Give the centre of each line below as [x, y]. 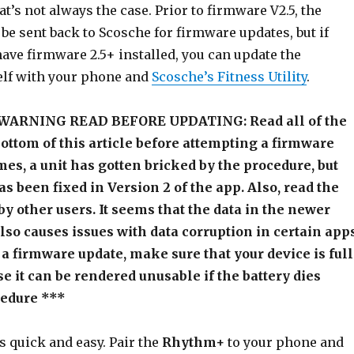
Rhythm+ [193, 342]
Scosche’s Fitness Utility [229, 77]
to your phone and [284, 342]
